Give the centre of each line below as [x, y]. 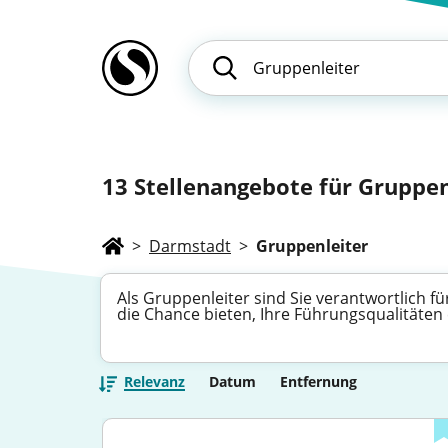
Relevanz [154, 381]
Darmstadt [190, 246]
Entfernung [318, 381]
